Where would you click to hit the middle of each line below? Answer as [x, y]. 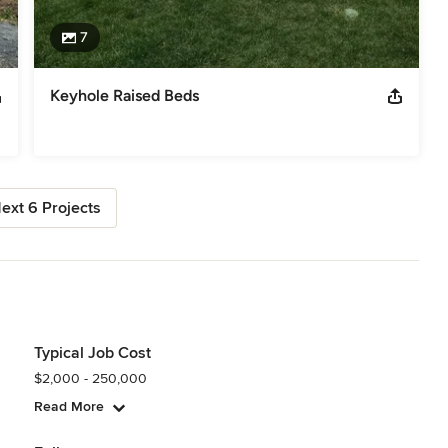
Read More [68, 406]
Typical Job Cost [92, 352]
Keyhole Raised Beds [124, 95]
